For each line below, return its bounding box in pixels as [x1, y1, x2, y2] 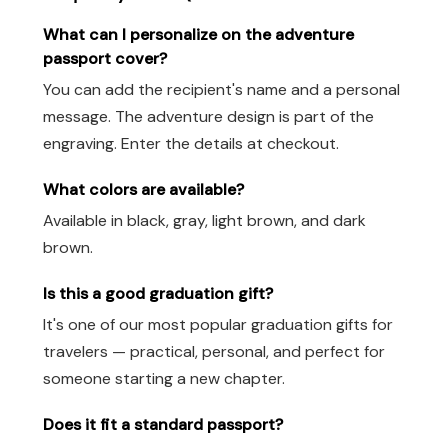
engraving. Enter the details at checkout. [43, 133, 339, 155]
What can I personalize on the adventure [43, 24, 354, 46]
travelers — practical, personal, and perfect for [43, 340, 385, 362]
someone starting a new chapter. [43, 367, 285, 389]
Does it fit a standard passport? [43, 413, 283, 435]
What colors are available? [43, 179, 244, 201]
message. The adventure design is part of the [43, 106, 374, 128]
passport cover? [43, 48, 167, 70]
